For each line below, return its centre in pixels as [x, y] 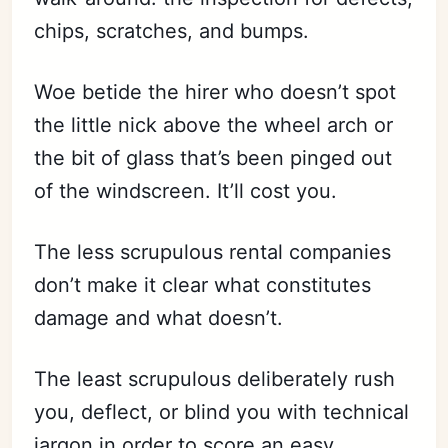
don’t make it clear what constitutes [203, 285]
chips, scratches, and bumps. [172, 31]
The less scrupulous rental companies [213, 252]
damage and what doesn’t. [162, 318]
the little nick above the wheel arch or [214, 125]
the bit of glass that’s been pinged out [213, 158]
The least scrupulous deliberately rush [215, 379]
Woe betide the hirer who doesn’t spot [215, 92]
